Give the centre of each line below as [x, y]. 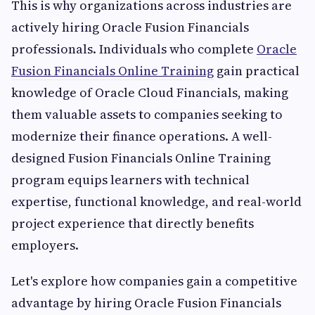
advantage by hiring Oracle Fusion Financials [146, 303]
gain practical [257, 71]
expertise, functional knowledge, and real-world [156, 202]
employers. [45, 245]
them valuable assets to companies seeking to [147, 115]
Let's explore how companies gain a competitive [154, 281]
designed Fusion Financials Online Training [141, 158]
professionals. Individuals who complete [134, 49]
